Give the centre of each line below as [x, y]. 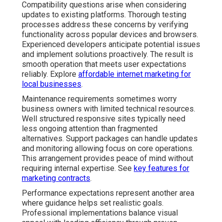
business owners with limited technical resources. [109, 109]
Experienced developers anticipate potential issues [111, 44]
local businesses [52, 84]
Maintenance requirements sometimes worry [99, 99]
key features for [162, 168]
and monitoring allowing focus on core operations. [108, 148]
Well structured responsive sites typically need [104, 118]
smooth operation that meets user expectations [104, 64]
